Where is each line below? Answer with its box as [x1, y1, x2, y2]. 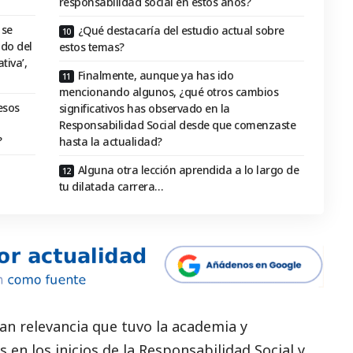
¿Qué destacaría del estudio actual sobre [77, 23, 284, 39]
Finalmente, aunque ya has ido [77, 68, 234, 84]
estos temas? [58, 39, 124, 55]
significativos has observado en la [58, 101, 230, 117]
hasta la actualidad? [58, 134, 162, 150]
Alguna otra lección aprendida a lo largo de [77, 162, 299, 178]
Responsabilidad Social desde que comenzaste [58, 117, 296, 133]
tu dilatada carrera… [58, 179, 163, 195]
